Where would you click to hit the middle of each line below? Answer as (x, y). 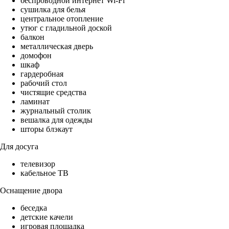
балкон (32, 37)
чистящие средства (53, 93)
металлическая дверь (57, 47)
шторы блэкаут (47, 129)
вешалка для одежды (56, 120)
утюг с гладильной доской (66, 28)
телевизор (38, 164)
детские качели (47, 217)
